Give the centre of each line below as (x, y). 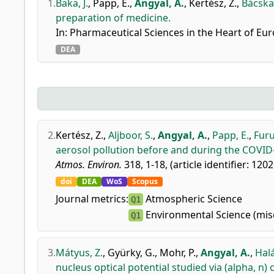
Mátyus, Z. (79, 253)
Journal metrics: (92, 199)
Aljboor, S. (131, 135)
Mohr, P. (178, 253)
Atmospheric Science (193, 199)
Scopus (145, 181)
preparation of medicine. (113, 18)
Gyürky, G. (131, 253)
